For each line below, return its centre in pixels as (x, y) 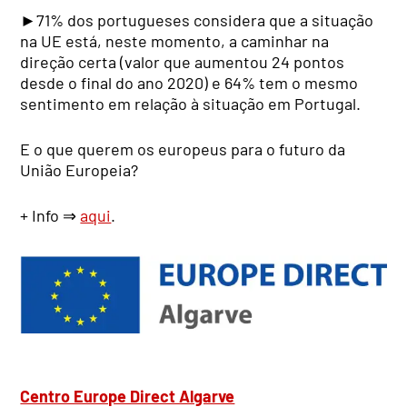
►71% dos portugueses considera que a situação (197, 20)
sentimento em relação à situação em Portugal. (191, 104)
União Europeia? (79, 170)
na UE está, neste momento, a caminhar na (175, 41)
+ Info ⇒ (50, 216)
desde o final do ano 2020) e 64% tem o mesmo (189, 83)
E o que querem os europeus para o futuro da (183, 149)
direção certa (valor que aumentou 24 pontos (183, 62)
